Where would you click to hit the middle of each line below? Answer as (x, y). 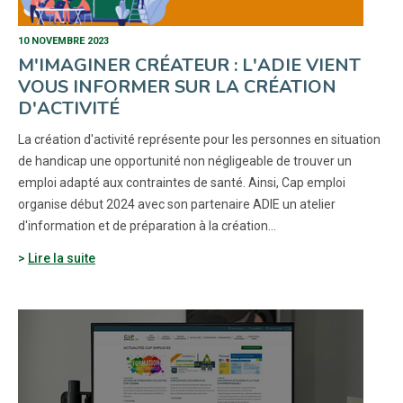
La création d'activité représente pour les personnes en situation (199, 139)
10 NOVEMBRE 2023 (63, 41)
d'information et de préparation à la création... (147, 226)
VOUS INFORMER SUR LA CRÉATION (177, 87)
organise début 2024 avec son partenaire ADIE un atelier (177, 204)
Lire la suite (62, 258)
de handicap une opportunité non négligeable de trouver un (185, 161)
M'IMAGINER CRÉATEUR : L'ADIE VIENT (189, 65)
